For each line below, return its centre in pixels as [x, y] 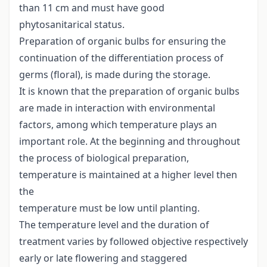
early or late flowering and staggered [103, 258]
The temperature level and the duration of [114, 225]
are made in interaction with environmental [117, 108]
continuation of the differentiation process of [121, 58]
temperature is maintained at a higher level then [128, 175]
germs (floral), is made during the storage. [115, 75]
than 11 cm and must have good [92, 8]
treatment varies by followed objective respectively [133, 242]
